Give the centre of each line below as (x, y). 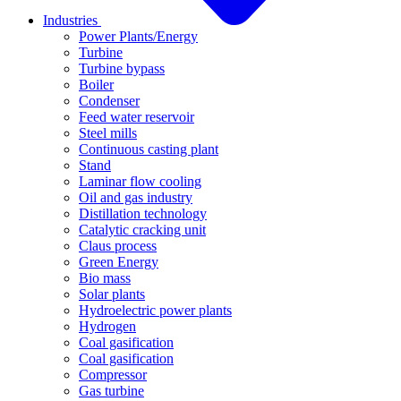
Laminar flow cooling (140, 181)
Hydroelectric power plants (155, 310)
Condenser (109, 101)
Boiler (96, 85)
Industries (72, 20)
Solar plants (112, 294)
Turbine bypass (122, 68)
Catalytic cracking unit (142, 230)
